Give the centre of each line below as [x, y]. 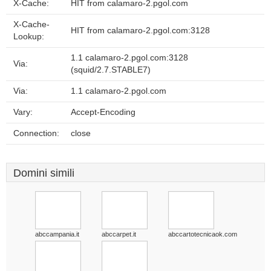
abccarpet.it [119, 234]
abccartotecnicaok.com [203, 234]
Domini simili [44, 173]
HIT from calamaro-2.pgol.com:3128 [140, 31]
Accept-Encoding [103, 112]
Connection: [36, 133]
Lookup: [29, 37]
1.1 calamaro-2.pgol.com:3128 [129, 58]
